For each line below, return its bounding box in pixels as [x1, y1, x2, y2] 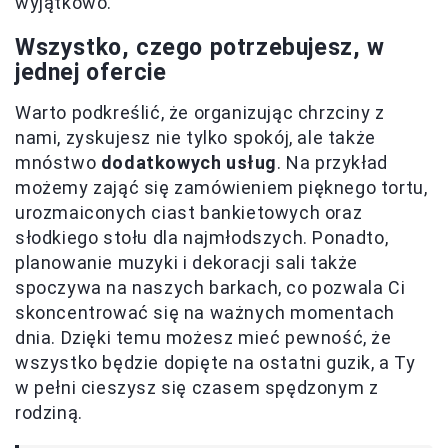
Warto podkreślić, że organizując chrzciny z [15, 101, 385, 123]
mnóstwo [15, 151, 101, 173]
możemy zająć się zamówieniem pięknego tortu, [15, 176, 428, 198]
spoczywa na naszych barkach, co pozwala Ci [15, 276, 406, 298]
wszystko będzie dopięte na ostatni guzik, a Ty [15, 351, 416, 373]
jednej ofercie [15, 58, 167, 86]
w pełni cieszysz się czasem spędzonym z [15, 376, 379, 398]
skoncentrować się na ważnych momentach [15, 301, 395, 323]
